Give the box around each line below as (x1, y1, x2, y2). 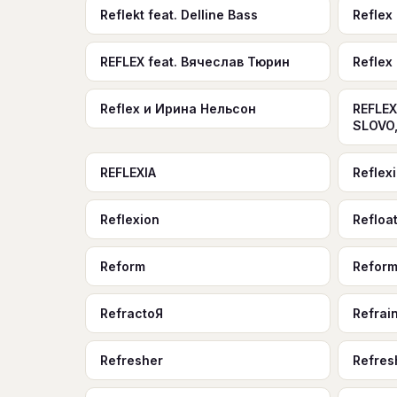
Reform (100, 259, 145, 274)
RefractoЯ (100, 306, 163, 321)
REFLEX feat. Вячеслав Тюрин (100, 54, 290, 69)
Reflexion (100, 212, 160, 227)
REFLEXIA (100, 165, 156, 180)
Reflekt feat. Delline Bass (100, 7, 258, 22)
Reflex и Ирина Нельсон (100, 101, 256, 116)
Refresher (100, 353, 163, 368)
